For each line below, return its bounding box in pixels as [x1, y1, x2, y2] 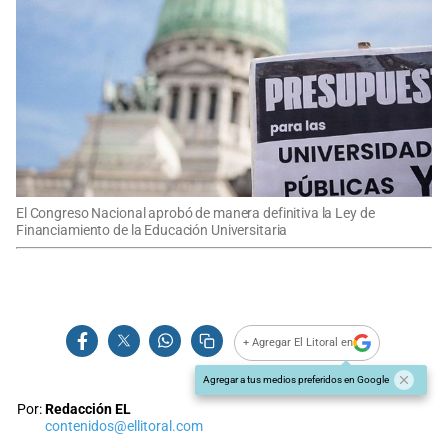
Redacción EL [45, 400, 131, 418]
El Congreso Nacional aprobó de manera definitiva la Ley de [16, 204, 375, 222]
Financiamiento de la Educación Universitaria [16, 221, 288, 239]
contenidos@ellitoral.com [45, 417, 203, 435]
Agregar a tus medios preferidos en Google [203, 373, 389, 385]
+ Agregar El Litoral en [243, 336, 354, 350]
